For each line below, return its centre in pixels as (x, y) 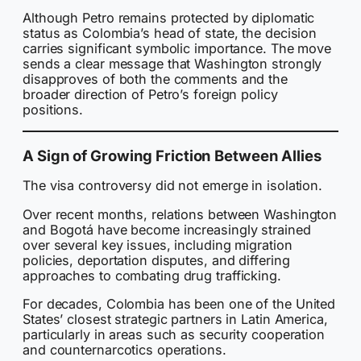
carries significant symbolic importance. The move (177, 49)
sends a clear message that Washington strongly (172, 64)
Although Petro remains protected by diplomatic (169, 18)
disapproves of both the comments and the (155, 79)
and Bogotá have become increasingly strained (167, 229)
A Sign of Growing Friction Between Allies (172, 155)
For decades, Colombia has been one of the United (179, 303)
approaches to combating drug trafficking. (152, 275)
